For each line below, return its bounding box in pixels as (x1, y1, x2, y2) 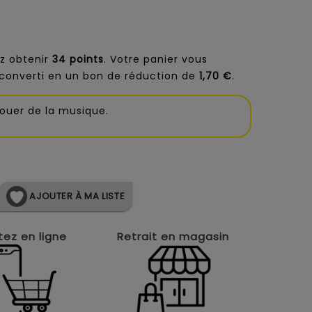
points (70, 52, 104, 66)
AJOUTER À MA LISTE (26, 189, 125, 203)
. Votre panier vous (104, 52, 208, 66)
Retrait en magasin (117, 229, 230, 244)
